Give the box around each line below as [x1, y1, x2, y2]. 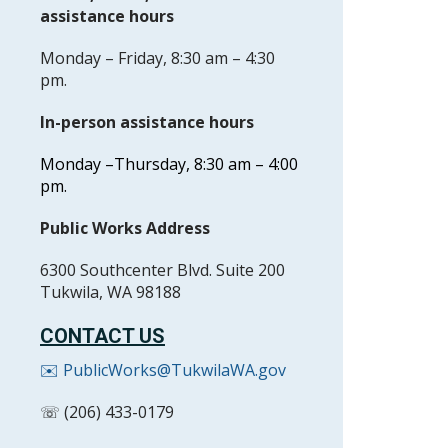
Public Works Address [40, 217, 210, 239]
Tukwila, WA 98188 [40, 281, 181, 303]
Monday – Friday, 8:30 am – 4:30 [40, 47, 275, 69]
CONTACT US [40, 324, 165, 348]
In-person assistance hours [40, 111, 254, 133]
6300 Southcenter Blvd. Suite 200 [40, 259, 285, 281]
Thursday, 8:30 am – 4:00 [114, 153, 298, 175]
